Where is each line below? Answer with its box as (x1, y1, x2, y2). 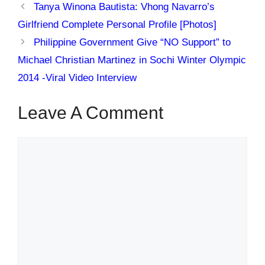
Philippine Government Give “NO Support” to (34, 37, 231, 49)
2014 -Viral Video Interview (18, 72, 137, 84)
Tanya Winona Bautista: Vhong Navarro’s (34, 1, 215, 13)
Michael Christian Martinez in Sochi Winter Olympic (18, 54, 246, 66)
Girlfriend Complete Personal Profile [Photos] (18, 19, 216, 31)
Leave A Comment (18, 102, 163, 122)
